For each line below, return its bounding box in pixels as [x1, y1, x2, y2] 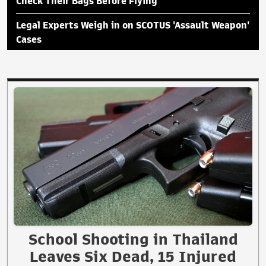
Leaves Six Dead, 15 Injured [30, 249, 236, 265]
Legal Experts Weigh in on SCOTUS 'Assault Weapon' [16, 20, 249, 30]
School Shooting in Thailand [28, 232, 238, 248]
